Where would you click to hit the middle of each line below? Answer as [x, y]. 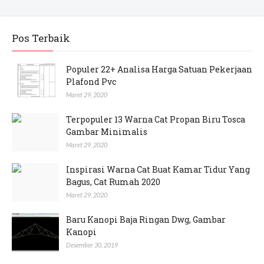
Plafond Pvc [91, 82]
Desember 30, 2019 [92, 245]
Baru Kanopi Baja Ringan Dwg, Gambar [146, 220]
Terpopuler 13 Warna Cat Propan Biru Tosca [156, 120]
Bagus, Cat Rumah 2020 [113, 182]
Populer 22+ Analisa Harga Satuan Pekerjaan [159, 70]
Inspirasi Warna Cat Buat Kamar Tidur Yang [158, 170]
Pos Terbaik [41, 38]
